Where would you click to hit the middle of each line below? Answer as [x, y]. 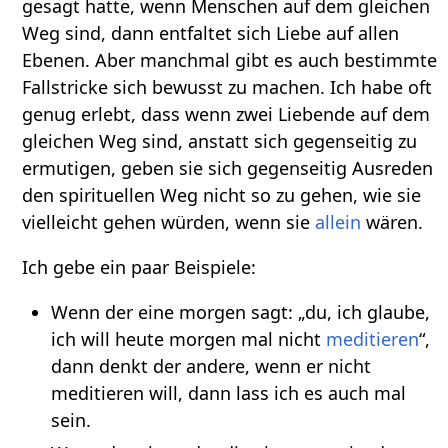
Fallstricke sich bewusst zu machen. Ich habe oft [227, 87]
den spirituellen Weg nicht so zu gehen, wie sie [222, 195]
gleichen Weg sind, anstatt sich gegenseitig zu [220, 141]
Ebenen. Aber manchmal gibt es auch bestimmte [230, 60]
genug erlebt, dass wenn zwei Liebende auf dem [226, 114]
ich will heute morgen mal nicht [188, 339]
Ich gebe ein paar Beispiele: [139, 267]
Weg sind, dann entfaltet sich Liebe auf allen [211, 33]
